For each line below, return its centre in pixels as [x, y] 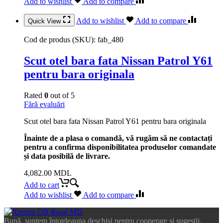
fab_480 [111, 40]
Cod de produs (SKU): [61, 40]
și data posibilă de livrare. [67, 156]
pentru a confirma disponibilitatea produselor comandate [120, 147]
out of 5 [61, 96]
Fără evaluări [44, 105]
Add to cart [42, 185]
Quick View [45, 21]
